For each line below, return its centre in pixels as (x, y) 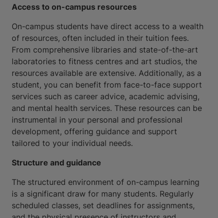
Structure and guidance (56, 163)
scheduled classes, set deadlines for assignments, (103, 206)
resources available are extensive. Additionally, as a (107, 73)
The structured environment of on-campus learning (106, 182)
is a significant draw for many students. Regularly (103, 194)
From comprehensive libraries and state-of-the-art (105, 50)
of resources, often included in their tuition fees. (100, 38)
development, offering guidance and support (94, 132)
